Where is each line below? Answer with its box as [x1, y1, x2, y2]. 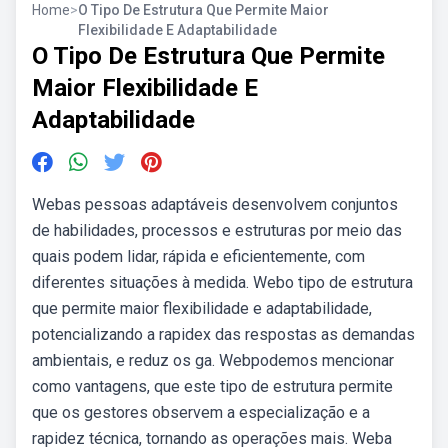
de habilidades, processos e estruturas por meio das [32, 221, 402, 240]
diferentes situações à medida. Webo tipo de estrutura [32, 273, 413, 292]
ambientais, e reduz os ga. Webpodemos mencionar [32, 351, 394, 370]
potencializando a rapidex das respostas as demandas [32, 325, 415, 344]
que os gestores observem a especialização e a [32, 403, 370, 422]
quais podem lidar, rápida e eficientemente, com [32, 247, 365, 266]
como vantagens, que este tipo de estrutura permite [32, 377, 393, 396]
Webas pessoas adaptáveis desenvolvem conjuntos [32, 195, 398, 214]
